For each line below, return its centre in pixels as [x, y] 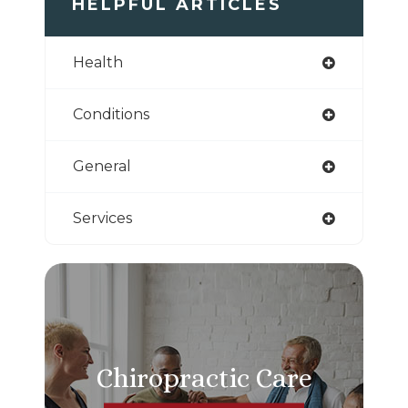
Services [102, 218]
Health [98, 62]
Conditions [111, 114]
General [102, 166]
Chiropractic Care [204, 377]
